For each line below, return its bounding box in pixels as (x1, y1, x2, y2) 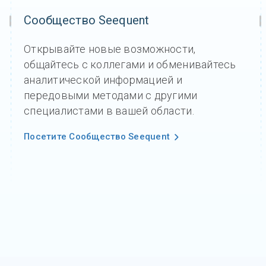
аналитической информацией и (24, 73, 183, 86)
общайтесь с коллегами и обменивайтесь (24, 58, 236, 71)
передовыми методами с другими (24, 88, 198, 102)
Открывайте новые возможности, (24, 42, 196, 55)
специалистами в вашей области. (24, 104, 194, 117)
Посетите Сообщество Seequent (24, 131, 170, 142)
